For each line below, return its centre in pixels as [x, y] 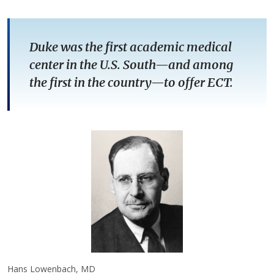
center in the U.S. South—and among [131, 65]
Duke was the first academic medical [131, 47]
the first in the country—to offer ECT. [132, 83]
